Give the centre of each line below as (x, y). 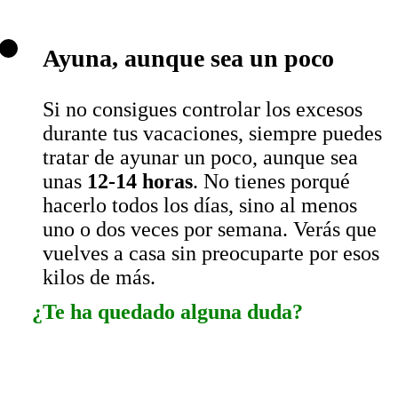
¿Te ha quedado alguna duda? (167, 311)
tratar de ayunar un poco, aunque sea (200, 157)
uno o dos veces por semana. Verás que (210, 229)
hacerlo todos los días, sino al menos (200, 205)
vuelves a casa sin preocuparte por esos (211, 253)
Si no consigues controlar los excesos (203, 109)
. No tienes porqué (271, 181)
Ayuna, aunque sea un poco (188, 58)
